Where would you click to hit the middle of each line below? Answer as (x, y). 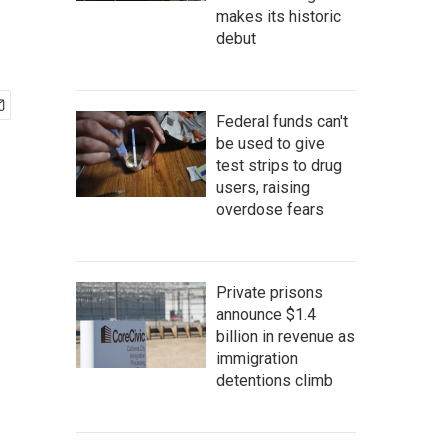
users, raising (263, 187)
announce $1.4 (266, 314)
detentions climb (274, 380)
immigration (257, 358)
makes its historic (278, 16)
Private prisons (269, 292)
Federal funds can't (282, 121)
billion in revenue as (285, 336)
